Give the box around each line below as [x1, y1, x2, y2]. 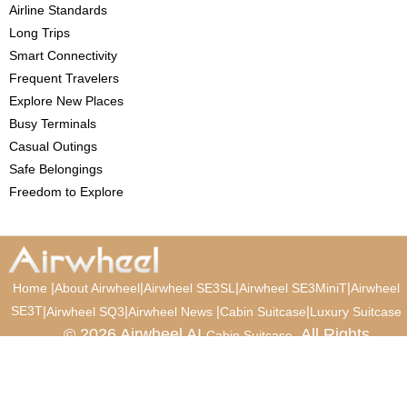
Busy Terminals [9, 116, 96, 132]
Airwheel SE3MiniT [238, 281, 347, 296]
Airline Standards [9, 3, 107, 18]
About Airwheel [54, 281, 140, 296]
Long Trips [9, 25, 70, 41]
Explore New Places [9, 94, 124, 109]
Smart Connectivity [9, 48, 117, 64]
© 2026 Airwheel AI [63, 325, 206, 344]
